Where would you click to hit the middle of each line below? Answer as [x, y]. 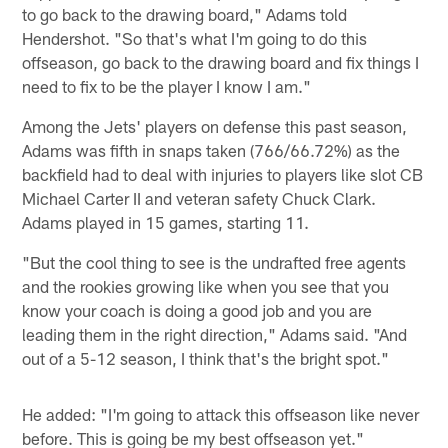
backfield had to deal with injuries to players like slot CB [223, 173]
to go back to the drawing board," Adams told [185, 13]
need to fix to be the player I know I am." [167, 85]
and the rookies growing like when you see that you [206, 285]
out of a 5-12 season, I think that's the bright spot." [206, 357]
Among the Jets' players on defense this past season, [215, 125]
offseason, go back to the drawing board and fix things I [221, 61]
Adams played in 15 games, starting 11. [166, 221]
